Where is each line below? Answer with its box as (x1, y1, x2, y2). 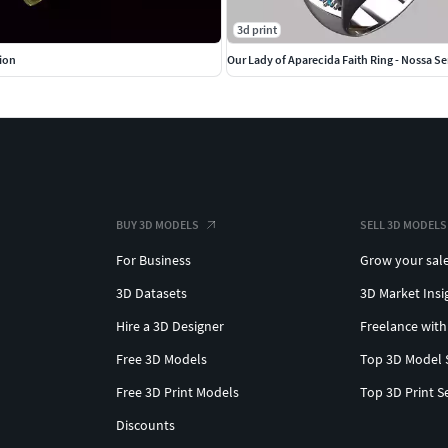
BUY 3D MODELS (116, 216, 199, 232)
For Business (116, 250, 191, 269)
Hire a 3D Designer (116, 316, 224, 335)
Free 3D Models (116, 349, 207, 368)
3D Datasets (116, 283, 187, 302)
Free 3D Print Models (116, 382, 239, 401)
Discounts (116, 415, 175, 434)
